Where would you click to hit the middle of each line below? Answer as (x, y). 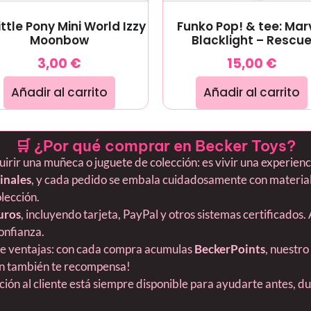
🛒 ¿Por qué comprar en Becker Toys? (155, 146)
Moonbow (59, 41)
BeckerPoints (230, 249)
